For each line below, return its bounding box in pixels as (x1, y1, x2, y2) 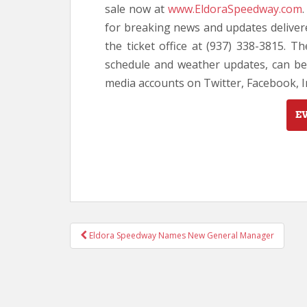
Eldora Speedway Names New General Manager (87, 230, 274, 241)
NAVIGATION (69, 243, 201, 262)
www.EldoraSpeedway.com (167, 1, 302, 16)
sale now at (105, 1, 168, 16)
